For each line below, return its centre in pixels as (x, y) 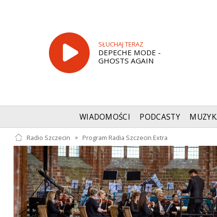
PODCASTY (160, 117)
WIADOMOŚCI (105, 117)
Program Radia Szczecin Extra (125, 138)
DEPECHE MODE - (129, 53)
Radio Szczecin (48, 138)
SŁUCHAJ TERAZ (121, 45)
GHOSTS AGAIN (126, 61)
